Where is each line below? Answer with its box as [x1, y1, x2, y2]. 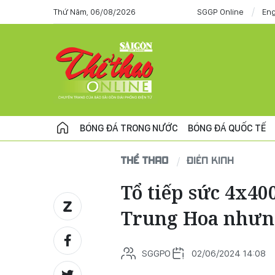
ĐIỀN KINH [187, 154, 234, 166]
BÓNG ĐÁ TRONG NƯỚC [80, 122, 178, 134]
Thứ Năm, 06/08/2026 [53, 6, 136, 17]
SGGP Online [197, 6, 244, 17]
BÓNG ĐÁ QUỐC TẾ [188, 122, 266, 134]
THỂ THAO [121, 154, 169, 166]
